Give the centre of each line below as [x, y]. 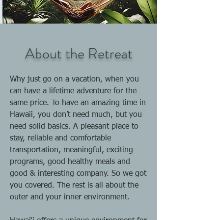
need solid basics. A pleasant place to [74, 127]
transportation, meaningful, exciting [71, 150]
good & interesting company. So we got [78, 174]
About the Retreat [79, 54]
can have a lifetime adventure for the [73, 91]
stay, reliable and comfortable [60, 138]
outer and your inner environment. [70, 197]
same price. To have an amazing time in [78, 103]
